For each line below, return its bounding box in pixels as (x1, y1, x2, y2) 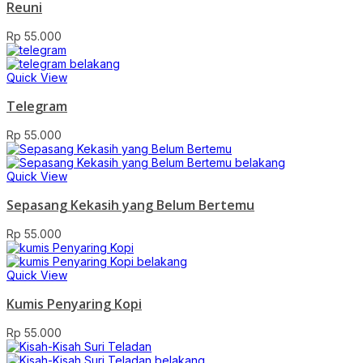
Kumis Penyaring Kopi (6, 294, 142, 313)
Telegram (6, 96, 67, 115)
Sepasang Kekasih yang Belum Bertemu (6, 195, 254, 214)
